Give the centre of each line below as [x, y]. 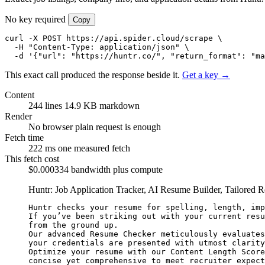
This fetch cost [32, 159]
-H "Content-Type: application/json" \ [97, 47]
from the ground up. [73, 225]
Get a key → [206, 75]
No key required [36, 19]
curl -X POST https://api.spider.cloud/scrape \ [114, 38]
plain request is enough [118, 127]
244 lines [46, 105]
